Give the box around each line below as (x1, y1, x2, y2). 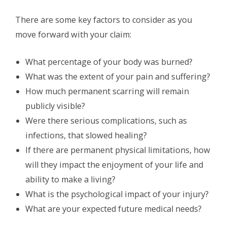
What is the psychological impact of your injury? (25, 188, 209, 200)
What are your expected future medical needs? (25, 203, 202, 215)
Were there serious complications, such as (25, 115, 187, 127)
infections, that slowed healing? (25, 130, 147, 141)
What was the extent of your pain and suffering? (25, 71, 210, 83)
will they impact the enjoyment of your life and (25, 159, 203, 171)
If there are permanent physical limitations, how (25, 144, 210, 156)
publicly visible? (25, 100, 85, 112)
